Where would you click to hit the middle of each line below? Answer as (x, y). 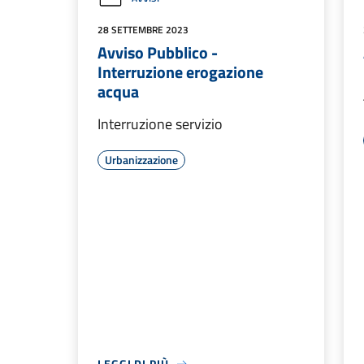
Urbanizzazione (141, 160)
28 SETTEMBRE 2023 (143, 30)
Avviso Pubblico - (158, 52)
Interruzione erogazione (180, 72)
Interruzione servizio (160, 124)
